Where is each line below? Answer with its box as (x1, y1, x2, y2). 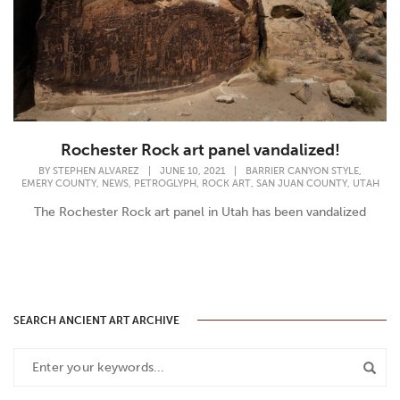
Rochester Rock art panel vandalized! (60, 139, 340, 160)
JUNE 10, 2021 (160, 164, 225, 177)
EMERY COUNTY (21, 178, 96, 190)
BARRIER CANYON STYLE (246, 164, 359, 177)
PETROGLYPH (133, 178, 196, 190)
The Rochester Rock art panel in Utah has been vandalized (34, 204, 366, 221)
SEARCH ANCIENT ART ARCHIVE (13, 313, 179, 327)
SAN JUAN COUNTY (255, 178, 347, 190)
